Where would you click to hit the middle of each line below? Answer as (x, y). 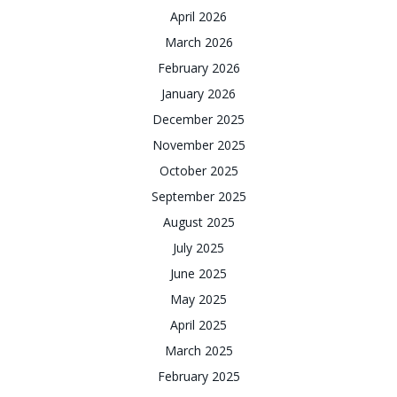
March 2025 (198, 350)
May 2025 (198, 299)
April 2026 (198, 16)
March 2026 (198, 42)
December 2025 (198, 119)
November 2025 (198, 145)
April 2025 (198, 325)
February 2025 (198, 376)
